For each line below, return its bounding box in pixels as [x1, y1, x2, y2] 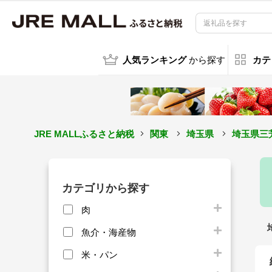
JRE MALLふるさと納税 [33, 128, 134, 139]
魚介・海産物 [81, 226, 136, 237]
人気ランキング [122, 55, 186, 66]
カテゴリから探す [62, 182, 149, 194]
